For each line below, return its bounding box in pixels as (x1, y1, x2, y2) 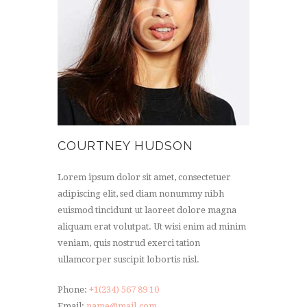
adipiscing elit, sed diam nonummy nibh (58, 188, 224, 199)
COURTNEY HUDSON (58, 138, 193, 153)
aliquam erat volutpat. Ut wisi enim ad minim (58, 221, 246, 232)
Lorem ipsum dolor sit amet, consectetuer (58, 172, 231, 183)
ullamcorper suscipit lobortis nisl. (58, 254, 199, 265)
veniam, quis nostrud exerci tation (58, 238, 200, 249)
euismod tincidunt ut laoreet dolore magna (58, 205, 236, 216)
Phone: (58, 284, 89, 295)
